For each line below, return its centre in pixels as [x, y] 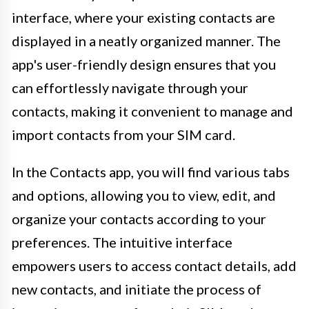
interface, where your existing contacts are [143, 17]
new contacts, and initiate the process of [137, 289]
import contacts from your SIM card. [123, 134]
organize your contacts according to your [139, 218]
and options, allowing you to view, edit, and [144, 195]
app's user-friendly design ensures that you [144, 64]
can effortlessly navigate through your [130, 87]
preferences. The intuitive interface [122, 242]
